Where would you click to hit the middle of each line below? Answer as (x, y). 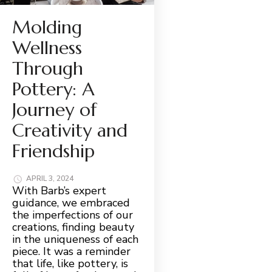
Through (48, 68)
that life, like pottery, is (70, 263)
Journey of (54, 109)
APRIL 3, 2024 (50, 179)
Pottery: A (53, 89)
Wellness (47, 47)
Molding (47, 27)
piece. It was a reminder (71, 251)
